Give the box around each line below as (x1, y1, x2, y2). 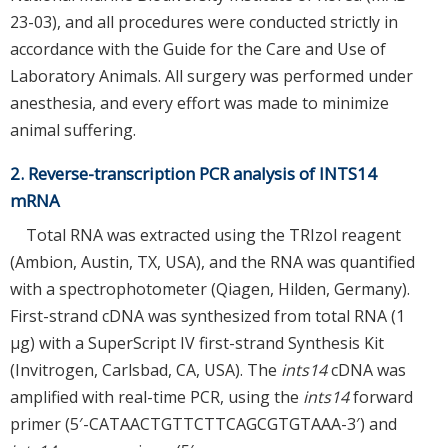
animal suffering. (10, 118, 136, 141)
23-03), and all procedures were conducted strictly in (10, 10, 398, 33)
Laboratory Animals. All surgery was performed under (10, 64, 413, 87)
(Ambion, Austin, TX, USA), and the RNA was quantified (10, 250, 415, 273)
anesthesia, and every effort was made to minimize (10, 91, 389, 114)
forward (349, 385, 413, 408)
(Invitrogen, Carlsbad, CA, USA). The (10, 358, 281, 381)
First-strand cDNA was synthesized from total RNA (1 (10, 304, 405, 327)
